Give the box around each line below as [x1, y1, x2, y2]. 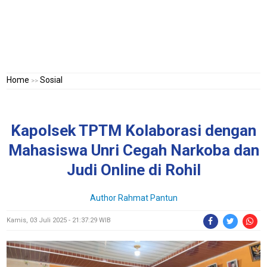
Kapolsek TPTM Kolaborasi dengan [11, 122, 256, 139]
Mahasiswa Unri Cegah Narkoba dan [8, 141, 259, 159]
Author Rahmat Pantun [89, 193, 178, 203]
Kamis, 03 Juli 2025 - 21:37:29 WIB [7, 216, 111, 224]
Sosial [40, 75, 63, 85]
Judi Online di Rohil [66, 161, 201, 179]
